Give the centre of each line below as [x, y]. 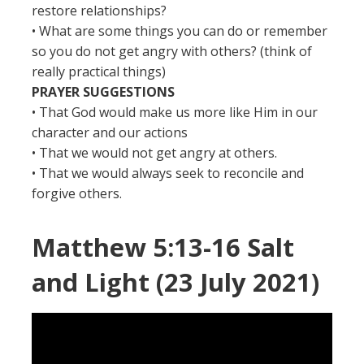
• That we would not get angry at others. [154, 153]
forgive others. [77, 193]
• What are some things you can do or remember [180, 31]
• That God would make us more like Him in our [175, 112]
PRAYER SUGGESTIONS [103, 92]
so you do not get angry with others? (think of [172, 51]
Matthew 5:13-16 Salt [163, 247]
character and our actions [110, 132]
